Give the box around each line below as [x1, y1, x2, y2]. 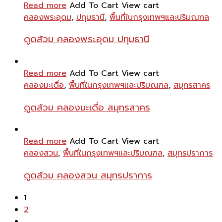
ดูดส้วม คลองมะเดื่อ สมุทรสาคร [24, 100, 150, 114]
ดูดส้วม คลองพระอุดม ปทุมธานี [24, 32, 149, 47]
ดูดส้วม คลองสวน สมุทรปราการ [24, 168, 152, 183]
